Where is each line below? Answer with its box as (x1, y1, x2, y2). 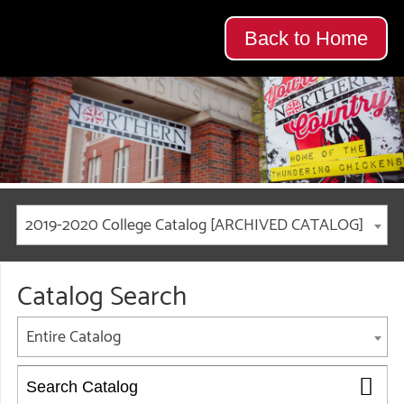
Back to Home (244, 26, 369, 50)
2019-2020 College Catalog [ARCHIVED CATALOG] (25, 212, 363, 239)
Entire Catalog (26, 324, 121, 351)
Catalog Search (17, 275, 187, 319)
